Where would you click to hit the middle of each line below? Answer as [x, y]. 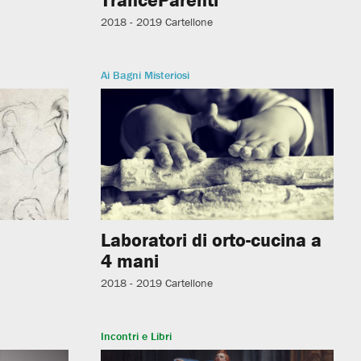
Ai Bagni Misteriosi [145, 75]
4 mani [130, 261]
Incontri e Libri [137, 336]
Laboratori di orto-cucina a [212, 240]
